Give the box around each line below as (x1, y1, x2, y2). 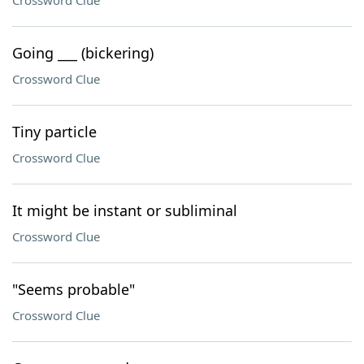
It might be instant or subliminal (12, 201, 237, 220)
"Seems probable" (12, 279, 135, 299)
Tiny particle (12, 122, 97, 141)
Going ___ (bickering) (12, 43, 154, 63)
